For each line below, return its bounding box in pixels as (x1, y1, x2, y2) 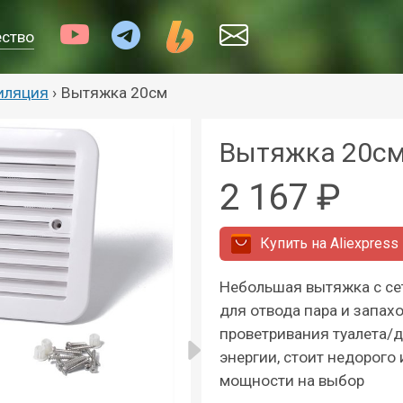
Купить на (260, 235, 330, 252)
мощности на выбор (219, 372, 364, 390)
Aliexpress (330, 235, 399, 252)
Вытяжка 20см (61, 84, 167, 102)
